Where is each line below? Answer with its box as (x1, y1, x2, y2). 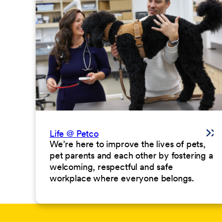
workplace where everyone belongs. (50, 172, 195, 184)
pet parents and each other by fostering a (50, 149, 213, 161)
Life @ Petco (50, 127, 99, 139)
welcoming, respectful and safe (50, 161, 173, 172)
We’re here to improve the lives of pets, (50, 138, 206, 150)
